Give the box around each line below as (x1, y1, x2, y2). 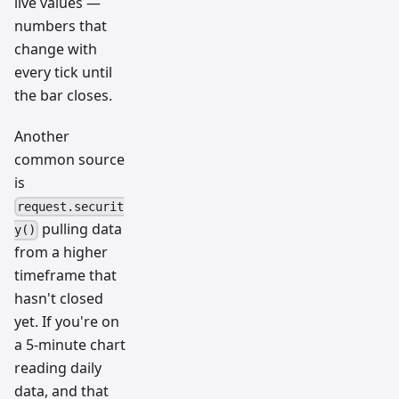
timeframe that (14, 265, 117, 286)
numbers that (14, 15, 107, 36)
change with (14, 38, 97, 59)
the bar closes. (14, 85, 112, 105)
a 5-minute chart (14, 335, 126, 355)
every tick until (14, 61, 112, 82)
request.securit (17, 199, 125, 215)
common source (14, 149, 125, 169)
